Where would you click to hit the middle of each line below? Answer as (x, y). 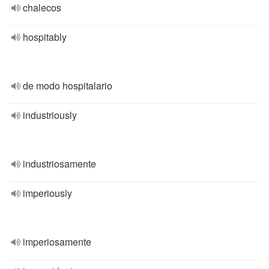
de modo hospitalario (68, 86)
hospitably (45, 37)
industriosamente (59, 164)
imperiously (47, 193)
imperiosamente (57, 242)
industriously (50, 115)
